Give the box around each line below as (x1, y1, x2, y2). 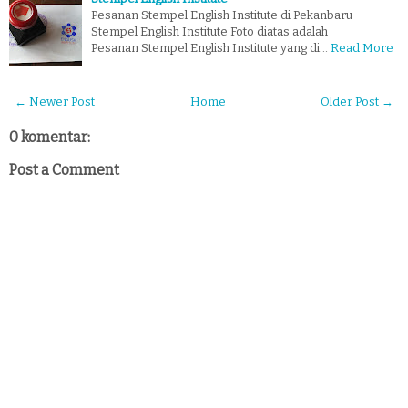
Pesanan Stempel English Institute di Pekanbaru (91, 7, 352, 22)
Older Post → (321, 94, 393, 108)
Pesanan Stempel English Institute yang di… (91, 40, 328, 55)
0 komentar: (9, 127, 90, 146)
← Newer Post (15, 94, 95, 108)
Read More (331, 40, 393, 55)
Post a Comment (9, 160, 119, 178)
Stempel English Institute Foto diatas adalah (91, 24, 328, 38)
